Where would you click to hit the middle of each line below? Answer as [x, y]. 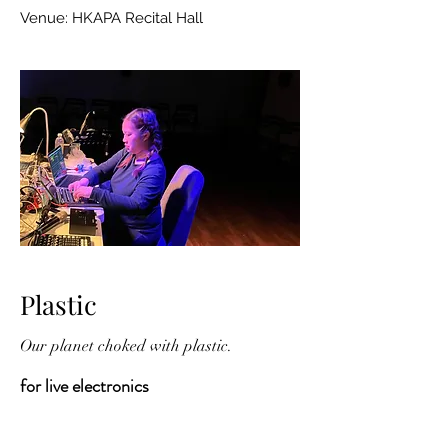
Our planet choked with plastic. [126, 346]
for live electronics [84, 386]
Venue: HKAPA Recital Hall [111, 18]
